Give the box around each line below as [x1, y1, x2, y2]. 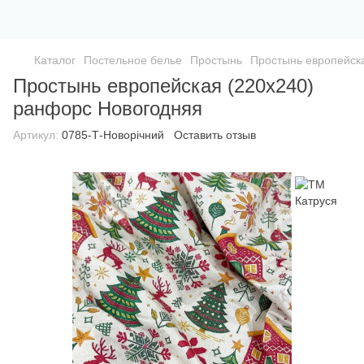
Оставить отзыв [174, 128, 256, 141]
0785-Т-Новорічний [58, 128, 164, 141]
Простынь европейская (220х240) [13, 75, 314, 97]
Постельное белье [84, 54, 182, 67]
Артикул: [13, 128, 58, 141]
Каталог [34, 54, 76, 67]
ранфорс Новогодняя [13, 97, 202, 119]
